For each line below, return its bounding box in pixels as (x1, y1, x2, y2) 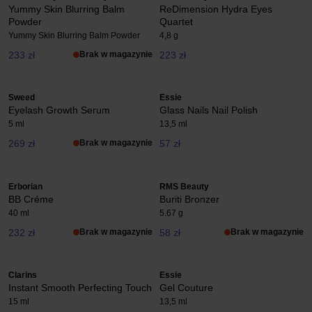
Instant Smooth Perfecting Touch (8, 282, 152, 294)
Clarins (8, 270, 37, 281)
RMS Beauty (159, 181, 209, 192)
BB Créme (8, 193, 54, 205)
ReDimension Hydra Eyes (159, 3, 272, 15)
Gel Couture (159, 282, 213, 294)
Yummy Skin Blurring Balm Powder (8, 31, 140, 40)
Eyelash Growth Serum (8, 104, 110, 116)
